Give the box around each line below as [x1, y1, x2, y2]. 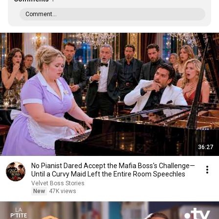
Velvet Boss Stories [31, 180, 85, 187]
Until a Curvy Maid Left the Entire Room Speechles [31, 170, 185, 178]
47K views [49, 188, 76, 195]
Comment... [25, 11, 57, 18]
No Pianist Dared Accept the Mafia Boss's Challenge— [31, 162, 195, 170]
